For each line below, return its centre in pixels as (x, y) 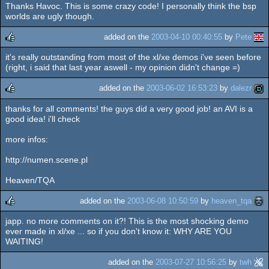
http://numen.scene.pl (47, 159)
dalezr (241, 88)
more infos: (27, 139)
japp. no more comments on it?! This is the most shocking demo (127, 221)
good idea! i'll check (43, 119)
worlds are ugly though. (50, 17)
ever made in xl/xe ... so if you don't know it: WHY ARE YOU (119, 231)
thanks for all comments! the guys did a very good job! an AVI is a (129, 108)
